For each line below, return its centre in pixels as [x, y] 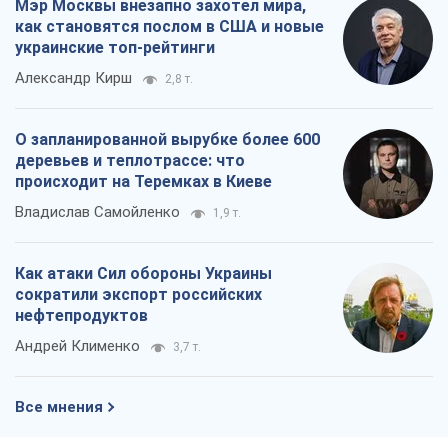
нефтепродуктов [81, 316]
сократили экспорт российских [138, 295]
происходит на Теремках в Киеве [143, 182]
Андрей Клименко [77, 346]
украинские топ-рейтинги [115, 48]
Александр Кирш [73, 78]
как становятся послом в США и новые [169, 27]
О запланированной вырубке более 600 [167, 140]
